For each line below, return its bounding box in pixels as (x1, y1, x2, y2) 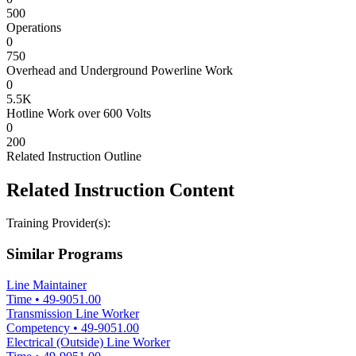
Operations (6, 20, 61, 34)
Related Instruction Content (6, 179, 234, 200)
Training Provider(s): (6, 216, 110, 230)
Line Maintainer (6, 277, 87, 292)
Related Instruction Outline (6, 149, 141, 163)
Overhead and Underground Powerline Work (6, 63, 233, 77)
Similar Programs (6, 246, 122, 263)
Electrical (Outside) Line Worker (6, 335, 170, 349)
